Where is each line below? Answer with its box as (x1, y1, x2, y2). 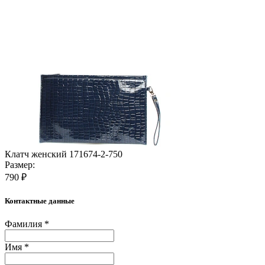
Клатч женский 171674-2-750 (5, 148, 122, 159)
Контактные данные (5, 196, 75, 205)
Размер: (5, 159, 35, 170)
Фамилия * (5, 219, 49, 230)
